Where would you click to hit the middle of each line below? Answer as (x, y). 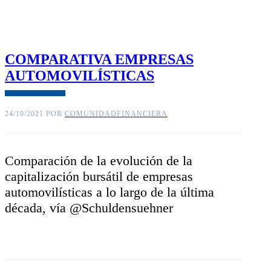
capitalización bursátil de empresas (99, 177)
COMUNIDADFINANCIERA (116, 114)
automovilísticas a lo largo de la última (109, 192)
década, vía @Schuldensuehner (89, 208)
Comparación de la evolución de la (99, 161)
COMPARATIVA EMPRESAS (99, 60)
